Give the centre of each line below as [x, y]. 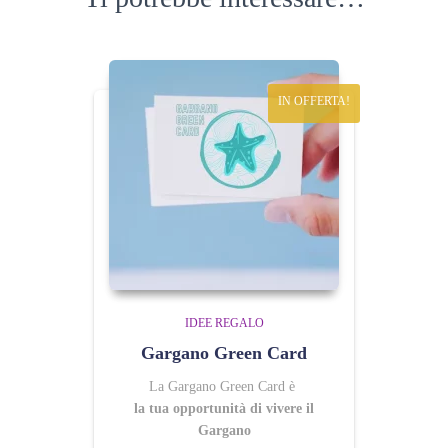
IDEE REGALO [224, 323]
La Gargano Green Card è [222, 386]
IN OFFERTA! [314, 101]
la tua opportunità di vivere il [224, 408]
